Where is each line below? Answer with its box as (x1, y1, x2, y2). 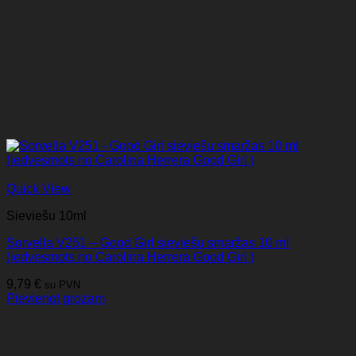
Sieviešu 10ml (6, 209, 87, 223)
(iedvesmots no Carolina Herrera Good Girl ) (6, 250, 254, 265)
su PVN (44, 279, 80, 292)
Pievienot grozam (6, 292, 105, 306)
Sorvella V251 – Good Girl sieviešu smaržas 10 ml (6, 236, 289, 250)
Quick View (6, 182, 71, 196)
